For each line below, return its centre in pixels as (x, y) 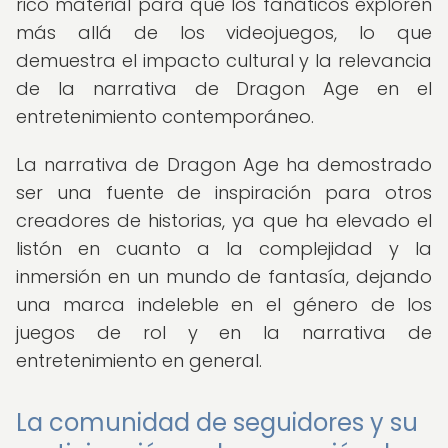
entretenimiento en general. (139, 360)
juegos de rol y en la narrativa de (224, 332)
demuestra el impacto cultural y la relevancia (224, 60)
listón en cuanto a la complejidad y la (224, 248)
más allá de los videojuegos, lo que (224, 32)
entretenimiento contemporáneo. (165, 116)
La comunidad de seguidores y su (217, 422)
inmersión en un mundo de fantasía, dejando (224, 276)
